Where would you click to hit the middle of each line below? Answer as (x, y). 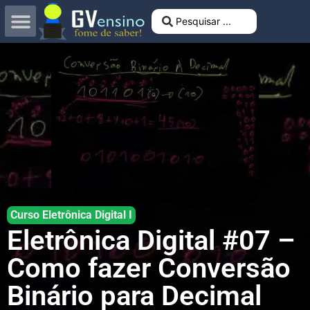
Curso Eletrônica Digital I (71, 215)
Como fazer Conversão (149, 268)
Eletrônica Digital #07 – (151, 240)
